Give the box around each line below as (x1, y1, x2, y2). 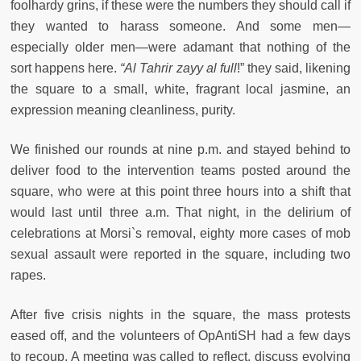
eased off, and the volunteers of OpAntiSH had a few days (10, 329, 351, 343)
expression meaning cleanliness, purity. (10, 103, 235, 118)
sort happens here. (10, 61, 121, 76)
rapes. (10, 268, 46, 283)
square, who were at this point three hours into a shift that (10, 185, 351, 199)
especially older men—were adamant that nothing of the (10, 40, 351, 55)
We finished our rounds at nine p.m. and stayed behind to (10, 143, 351, 157)
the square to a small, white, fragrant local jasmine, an (10, 82, 351, 97)
